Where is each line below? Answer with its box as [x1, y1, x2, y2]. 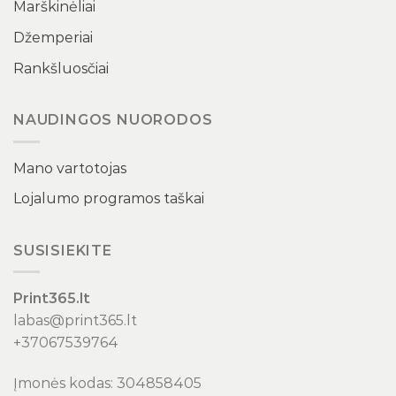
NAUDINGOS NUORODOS [13, 111, 213, 129]
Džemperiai [13, 28, 93, 46]
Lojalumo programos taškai [13, 190, 204, 208]
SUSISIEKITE [13, 241, 112, 259]
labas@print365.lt [13, 312, 137, 330]
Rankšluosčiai [13, 59, 109, 77]
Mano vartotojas [13, 159, 126, 177]
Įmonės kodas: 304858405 [13, 375, 202, 392]
